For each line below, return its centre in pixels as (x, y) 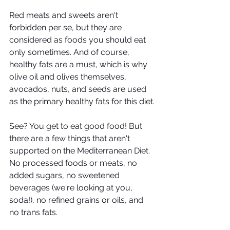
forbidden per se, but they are (66, 27)
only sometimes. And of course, (70, 52)
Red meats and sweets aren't (65, 15)
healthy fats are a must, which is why (79, 64)
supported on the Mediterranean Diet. (81, 151)
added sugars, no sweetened (65, 175)
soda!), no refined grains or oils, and (77, 200)
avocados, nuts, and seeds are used (79, 89)
